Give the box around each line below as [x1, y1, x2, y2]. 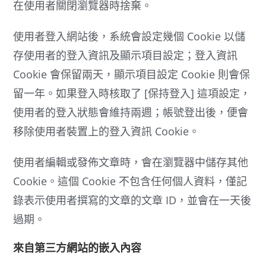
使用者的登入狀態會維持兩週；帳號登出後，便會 [13, 104, 249, 119]
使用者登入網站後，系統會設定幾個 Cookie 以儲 [13, 28, 246, 43]
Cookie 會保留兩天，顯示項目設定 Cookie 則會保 [13, 66, 251, 81]
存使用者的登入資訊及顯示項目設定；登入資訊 [13, 47, 238, 62]
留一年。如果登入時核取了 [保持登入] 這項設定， [13, 85, 251, 100]
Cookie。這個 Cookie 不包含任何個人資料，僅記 [13, 173, 248, 188]
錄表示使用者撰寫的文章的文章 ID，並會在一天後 [13, 192, 252, 207]
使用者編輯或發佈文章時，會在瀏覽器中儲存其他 [13, 154, 249, 169]
